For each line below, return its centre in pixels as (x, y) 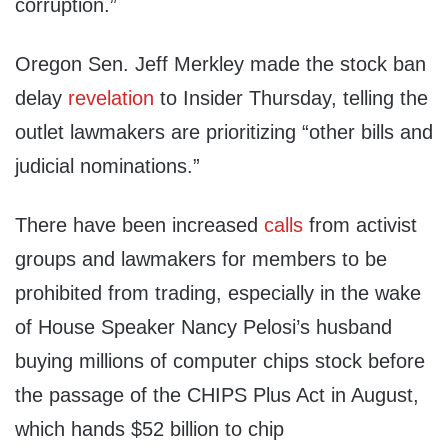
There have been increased (139, 225)
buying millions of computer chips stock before (220, 361)
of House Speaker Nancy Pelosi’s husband (203, 327)
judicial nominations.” (107, 166)
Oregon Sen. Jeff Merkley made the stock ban (220, 64)
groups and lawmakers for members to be (201, 259)
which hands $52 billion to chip (149, 429)
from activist (360, 225)
